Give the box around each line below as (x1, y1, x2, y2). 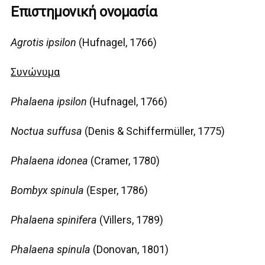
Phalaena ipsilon (11, 95, 88, 108)
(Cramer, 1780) (88, 154, 160, 167)
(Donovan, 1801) (91, 243, 169, 256)
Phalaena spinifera (11, 214, 98, 227)
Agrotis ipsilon (11, 36, 77, 49)
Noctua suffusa (11, 125, 83, 138)
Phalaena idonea (11, 154, 89, 167)
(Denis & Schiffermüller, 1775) (82, 125, 225, 138)
